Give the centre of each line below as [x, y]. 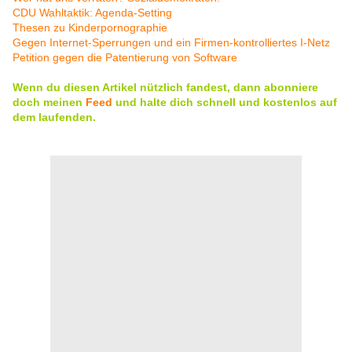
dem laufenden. [54, 117]
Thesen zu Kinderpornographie [90, 28]
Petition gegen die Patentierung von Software [125, 58]
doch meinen [49, 103]
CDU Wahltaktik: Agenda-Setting [92, 13]
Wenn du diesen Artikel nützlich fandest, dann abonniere [165, 88]
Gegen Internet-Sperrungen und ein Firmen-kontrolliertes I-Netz [171, 43]
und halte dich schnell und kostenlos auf [225, 103]
